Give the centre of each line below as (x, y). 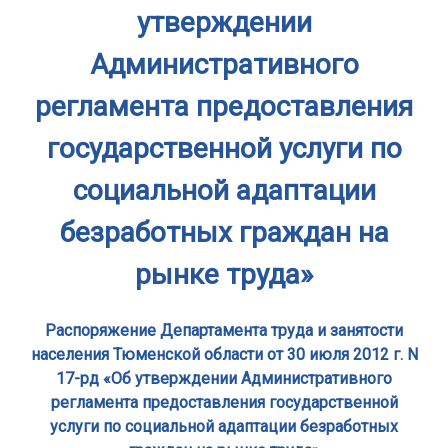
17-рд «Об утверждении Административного (224, 379)
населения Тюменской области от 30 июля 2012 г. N (224, 355)
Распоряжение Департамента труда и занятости (224, 331)
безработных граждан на (224, 232)
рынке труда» (224, 274)
